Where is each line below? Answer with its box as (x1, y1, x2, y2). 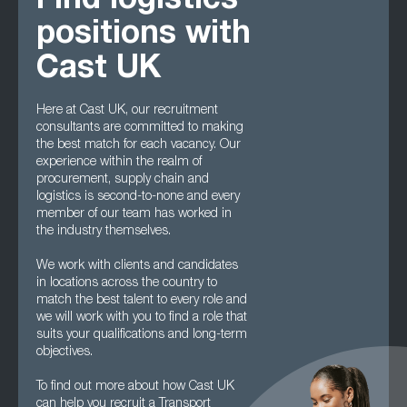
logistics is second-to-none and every (36, 191, 240, 203)
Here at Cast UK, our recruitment (36, 104, 218, 117)
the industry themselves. (36, 225, 171, 238)
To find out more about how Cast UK (36, 381, 234, 393)
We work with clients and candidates (36, 260, 238, 273)
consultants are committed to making (36, 122, 243, 134)
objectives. (36, 346, 93, 359)
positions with (36, 20, 251, 52)
